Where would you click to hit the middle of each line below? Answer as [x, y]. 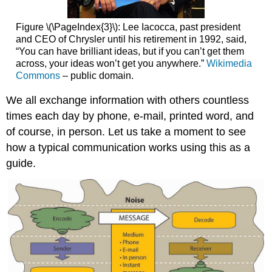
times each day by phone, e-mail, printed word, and [130, 116]
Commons [38, 75]
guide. [21, 164]
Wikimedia [229, 63]
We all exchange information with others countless [128, 100]
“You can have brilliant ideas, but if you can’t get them [130, 51]
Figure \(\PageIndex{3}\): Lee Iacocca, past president [128, 27]
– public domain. [97, 75]
